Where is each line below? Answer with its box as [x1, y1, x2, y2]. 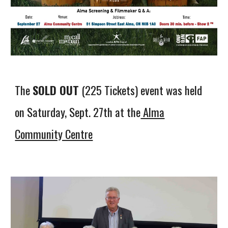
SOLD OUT [33, 81, 79, 99]
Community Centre [15, 125, 93, 143]
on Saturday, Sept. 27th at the [15, 103, 141, 121]
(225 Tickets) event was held [79, 81, 203, 99]
